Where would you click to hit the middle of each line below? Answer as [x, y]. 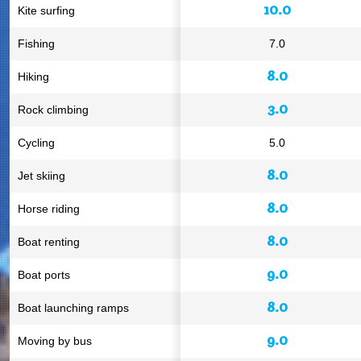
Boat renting [49, 242]
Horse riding [49, 209]
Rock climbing [53, 110]
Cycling [36, 143]
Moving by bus [55, 341]
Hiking [33, 77]
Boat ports [44, 275]
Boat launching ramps [73, 308]
